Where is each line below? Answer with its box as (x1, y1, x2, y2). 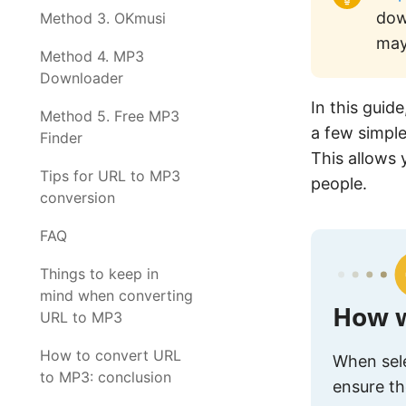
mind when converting (40, 286, 193, 304)
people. (311, 174, 367, 193)
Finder (40, 129, 82, 147)
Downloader (40, 69, 123, 87)
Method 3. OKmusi (40, 9, 166, 27)
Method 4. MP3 (40, 47, 144, 65)
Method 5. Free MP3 (40, 107, 179, 125)
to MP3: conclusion (40, 368, 171, 386)
